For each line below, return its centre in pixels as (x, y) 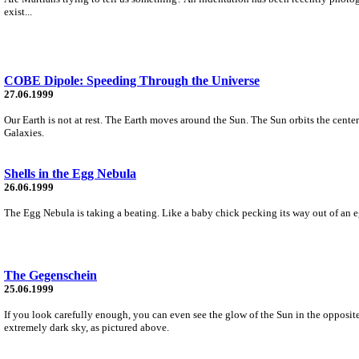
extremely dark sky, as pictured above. (87, 327)
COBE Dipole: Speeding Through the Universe (132, 80)
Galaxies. (24, 132)
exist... (18, 11)
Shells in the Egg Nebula (70, 173)
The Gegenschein (50, 275)
